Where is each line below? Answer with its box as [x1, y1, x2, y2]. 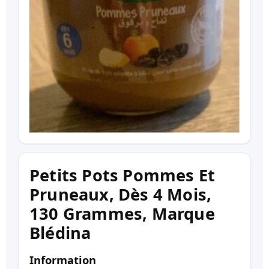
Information [29, 252, 96, 268]
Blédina [29, 222, 91, 244]
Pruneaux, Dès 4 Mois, [29, 183, 212, 206]
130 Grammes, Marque [29, 202, 215, 225]
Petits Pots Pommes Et [29, 164, 216, 187]
